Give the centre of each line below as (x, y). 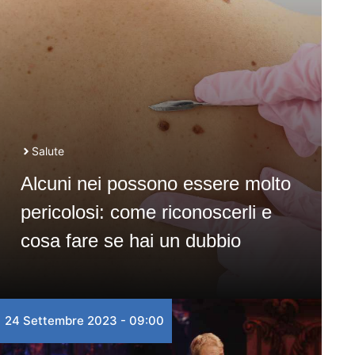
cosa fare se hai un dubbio (130, 240)
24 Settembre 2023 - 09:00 (84, 321)
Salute (48, 151)
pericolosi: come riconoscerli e (146, 212)
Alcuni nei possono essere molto (155, 183)
